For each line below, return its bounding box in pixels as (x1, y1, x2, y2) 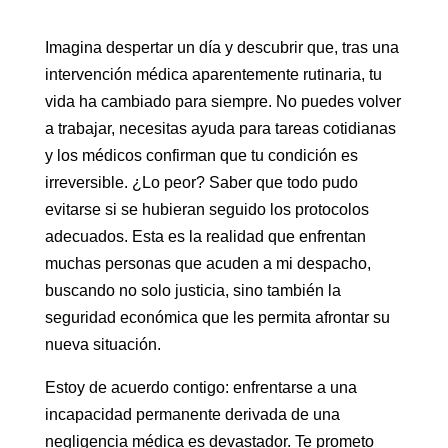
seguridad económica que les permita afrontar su (44, 309, 390, 326)
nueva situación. (44, 336, 161, 353)
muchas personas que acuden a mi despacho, (44, 255, 371, 272)
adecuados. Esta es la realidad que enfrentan (44, 228, 366, 245)
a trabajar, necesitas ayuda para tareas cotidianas (44, 120, 396, 137)
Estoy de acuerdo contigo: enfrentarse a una (44, 379, 357, 396)
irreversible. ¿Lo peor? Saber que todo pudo (44, 174, 358, 191)
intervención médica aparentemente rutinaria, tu (44, 66, 382, 83)
